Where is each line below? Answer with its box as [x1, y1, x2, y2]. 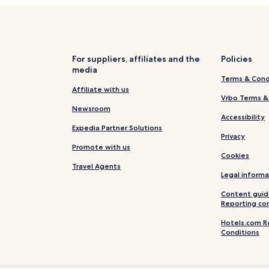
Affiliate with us [72, 84, 129, 94]
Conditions [221, 227, 259, 237]
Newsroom [72, 103, 110, 113]
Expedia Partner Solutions [72, 122, 162, 132]
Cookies [221, 150, 249, 160]
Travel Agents [72, 161, 121, 171]
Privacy [221, 131, 245, 141]
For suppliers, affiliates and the [72, 53, 200, 64]
